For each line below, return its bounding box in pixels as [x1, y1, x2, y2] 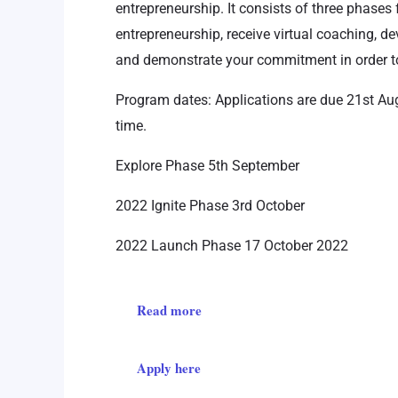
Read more [137, 299, 202, 320]
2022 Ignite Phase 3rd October [115, 196, 305, 214]
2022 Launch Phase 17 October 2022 [115, 236, 348, 254]
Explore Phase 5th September [115, 156, 299, 174]
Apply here [137, 357, 201, 378]
